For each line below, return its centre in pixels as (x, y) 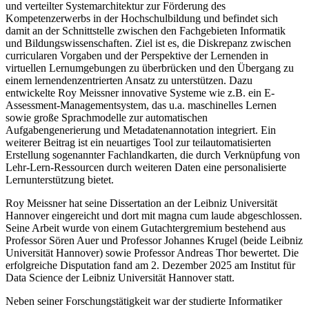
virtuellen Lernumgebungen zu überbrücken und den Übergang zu (150, 68)
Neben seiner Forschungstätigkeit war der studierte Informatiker (144, 301)
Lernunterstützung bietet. (60, 179)
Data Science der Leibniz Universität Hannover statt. (120, 277)
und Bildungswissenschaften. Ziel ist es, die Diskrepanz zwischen (148, 43)
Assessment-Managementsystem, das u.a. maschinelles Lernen (141, 105)
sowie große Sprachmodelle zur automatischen (107, 117)
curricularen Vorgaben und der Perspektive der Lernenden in (137, 55)
